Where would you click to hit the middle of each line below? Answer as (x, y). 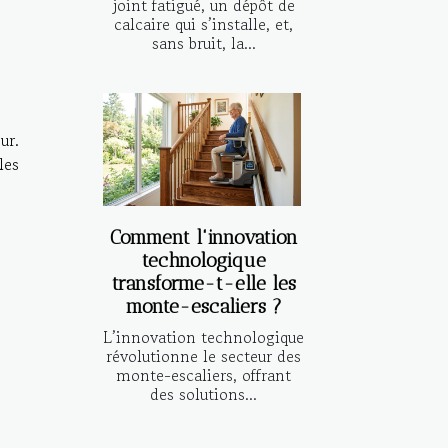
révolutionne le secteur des (203, 355)
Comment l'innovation (203, 237)
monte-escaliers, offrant (203, 374)
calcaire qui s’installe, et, (203, 23)
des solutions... (203, 393)
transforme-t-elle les (203, 283)
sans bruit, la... (203, 42)
